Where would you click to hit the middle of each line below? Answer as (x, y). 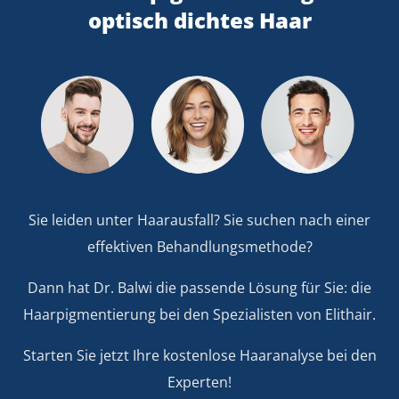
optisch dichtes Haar (199, 20)
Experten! (199, 383)
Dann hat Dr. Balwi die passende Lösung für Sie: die (199, 288)
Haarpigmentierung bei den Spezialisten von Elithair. (199, 315)
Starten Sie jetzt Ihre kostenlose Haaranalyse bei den (199, 356)
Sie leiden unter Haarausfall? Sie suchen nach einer (199, 220)
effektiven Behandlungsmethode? (199, 247)
